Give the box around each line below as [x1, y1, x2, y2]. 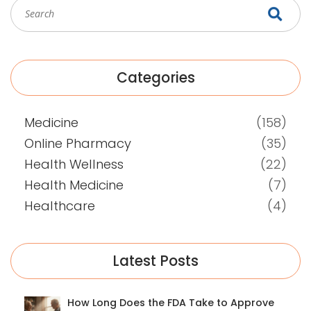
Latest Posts [112, 251, 199, 271]
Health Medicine [24, 176, 124, 194]
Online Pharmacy [24, 134, 131, 152]
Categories [116, 67, 195, 87]
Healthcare [24, 196, 95, 215]
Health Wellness [24, 155, 124, 173]
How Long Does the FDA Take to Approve [67, 295, 274, 310]
